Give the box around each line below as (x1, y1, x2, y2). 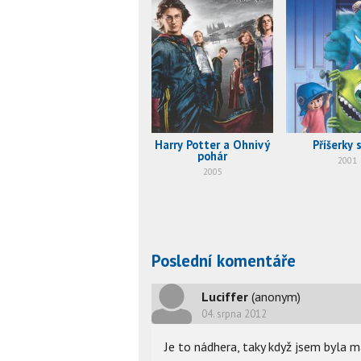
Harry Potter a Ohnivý (155, 136, 270, 152)
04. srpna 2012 (201, 306, 267, 321)
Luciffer (201, 288, 248, 305)
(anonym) (251, 288, 301, 305)
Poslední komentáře (151, 250, 296, 272)
